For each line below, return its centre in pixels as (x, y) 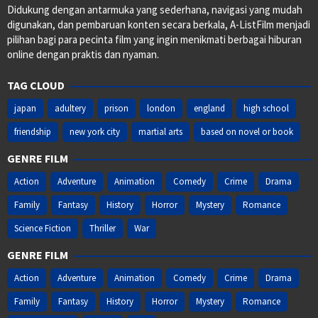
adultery (70, 109)
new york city (95, 132)
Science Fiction (43, 229)
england (209, 109)
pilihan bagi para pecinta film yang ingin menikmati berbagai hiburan (154, 40)
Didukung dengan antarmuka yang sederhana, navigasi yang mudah (155, 10)
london (161, 109)
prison (116, 109)
